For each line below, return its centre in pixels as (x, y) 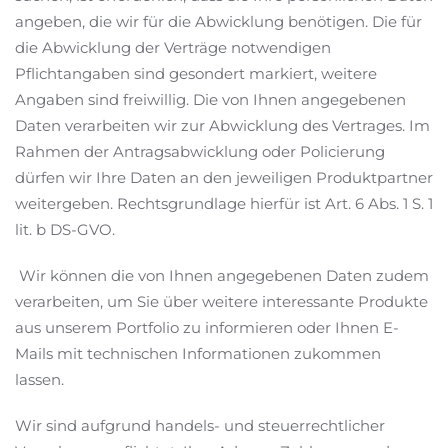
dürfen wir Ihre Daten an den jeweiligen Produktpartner (224, 177)
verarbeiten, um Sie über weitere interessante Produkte (221, 301)
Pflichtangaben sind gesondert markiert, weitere (196, 73)
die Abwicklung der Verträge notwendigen (173, 47)
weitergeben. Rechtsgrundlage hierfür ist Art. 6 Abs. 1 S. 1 (224, 203)
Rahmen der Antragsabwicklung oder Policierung (200, 151)
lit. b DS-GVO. (65, 229)
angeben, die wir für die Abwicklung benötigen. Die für (218, 21)
